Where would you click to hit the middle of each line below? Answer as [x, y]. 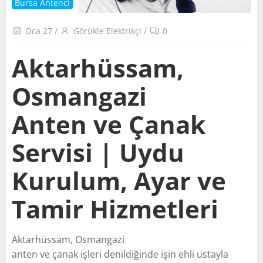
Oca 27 [39, 31]
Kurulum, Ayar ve [119, 180]
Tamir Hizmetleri [115, 208]
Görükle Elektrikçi [107, 31]
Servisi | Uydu [98, 152]
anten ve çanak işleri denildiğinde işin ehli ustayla [120, 254]
